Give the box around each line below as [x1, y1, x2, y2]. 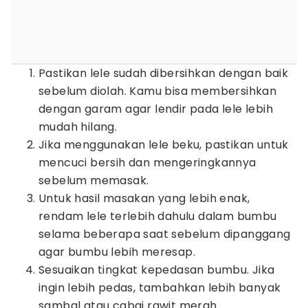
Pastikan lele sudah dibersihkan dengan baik [38, 65, 289, 81]
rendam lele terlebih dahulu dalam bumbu [38, 208, 277, 224]
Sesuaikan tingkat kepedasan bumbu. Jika [38, 262, 275, 278]
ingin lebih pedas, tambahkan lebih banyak [38, 280, 281, 296]
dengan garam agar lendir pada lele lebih [38, 101, 273, 117]
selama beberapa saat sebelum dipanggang [38, 226, 291, 242]
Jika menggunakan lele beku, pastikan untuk [38, 137, 289, 153]
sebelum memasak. [38, 173, 149, 188]
